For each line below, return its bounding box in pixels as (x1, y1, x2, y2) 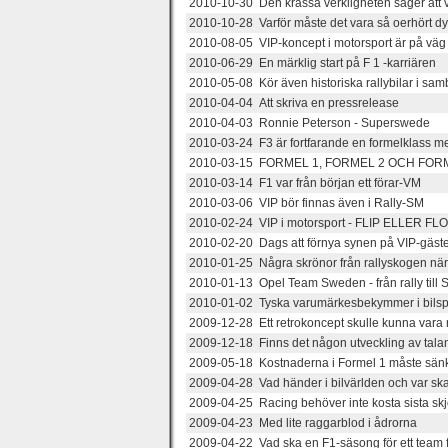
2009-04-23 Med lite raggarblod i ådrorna (189, 416, 417, 429)
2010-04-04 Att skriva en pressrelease (189, 96, 399, 109)
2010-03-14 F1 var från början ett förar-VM (189, 176, 421, 189)
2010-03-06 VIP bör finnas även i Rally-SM (189, 196, 424, 209)
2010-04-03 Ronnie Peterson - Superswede (189, 116, 430, 129)
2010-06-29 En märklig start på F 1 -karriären (189, 56, 436, 69)
